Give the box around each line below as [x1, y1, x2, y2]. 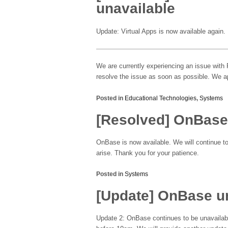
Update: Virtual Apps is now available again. [96, 27, 225, 35]
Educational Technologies [125, 94, 196, 102]
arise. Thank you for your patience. [96, 149, 199, 157]
